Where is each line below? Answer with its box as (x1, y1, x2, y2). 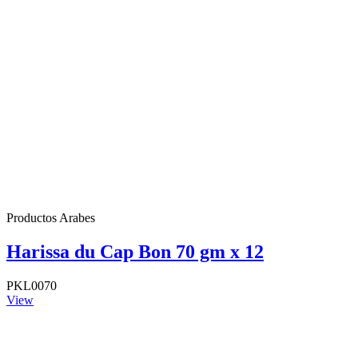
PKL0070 (6, 279, 57, 293)
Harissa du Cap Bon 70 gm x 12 (6, 241, 264, 263)
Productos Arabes (6, 211, 95, 225)
